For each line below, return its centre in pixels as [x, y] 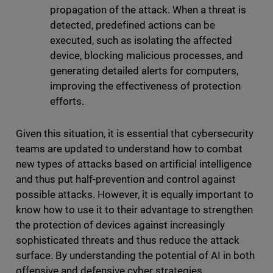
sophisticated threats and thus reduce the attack [128, 240]
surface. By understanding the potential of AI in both [135, 256]
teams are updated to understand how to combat [129, 149]
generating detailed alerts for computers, [144, 71]
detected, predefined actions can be [133, 25]
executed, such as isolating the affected [141, 41]
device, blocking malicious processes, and [147, 56]
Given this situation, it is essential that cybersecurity [135, 134]
